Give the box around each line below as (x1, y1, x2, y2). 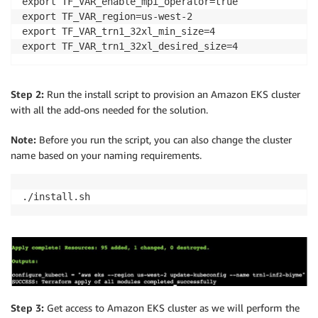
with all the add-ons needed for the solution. (11, 104, 208, 116)
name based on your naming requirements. (11, 149, 202, 162)
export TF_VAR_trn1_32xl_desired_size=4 (22, 40, 238, 53)
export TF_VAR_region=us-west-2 (22, 11, 192, 23)
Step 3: (11, 302, 44, 314)
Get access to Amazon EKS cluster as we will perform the (44, 302, 300, 314)
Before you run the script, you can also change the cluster (39, 133, 292, 146)
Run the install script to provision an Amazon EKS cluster (44, 88, 300, 101)
